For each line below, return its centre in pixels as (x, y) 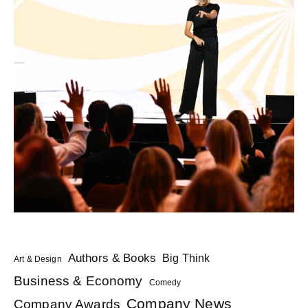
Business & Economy (78, 280)
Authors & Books (112, 257)
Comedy (165, 282)
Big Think (186, 257)
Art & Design (38, 259)
